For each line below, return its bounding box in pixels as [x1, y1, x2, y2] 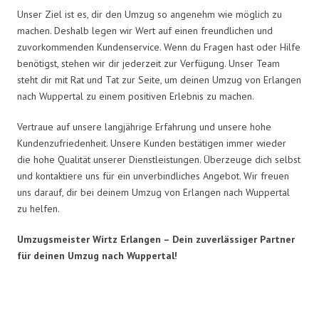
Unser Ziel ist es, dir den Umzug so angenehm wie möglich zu [17, 7, 282, 21]
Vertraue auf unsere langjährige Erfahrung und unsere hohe [17, 120, 271, 133]
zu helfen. [17, 202, 60, 215]
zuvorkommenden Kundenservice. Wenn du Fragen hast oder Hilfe [17, 40, 300, 53]
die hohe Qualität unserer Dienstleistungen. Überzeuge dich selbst [17, 152, 300, 166]
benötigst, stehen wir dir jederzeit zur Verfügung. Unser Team [17, 56, 280, 70]
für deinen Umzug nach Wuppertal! [17, 249, 177, 262]
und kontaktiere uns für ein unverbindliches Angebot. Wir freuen [17, 169, 289, 182]
